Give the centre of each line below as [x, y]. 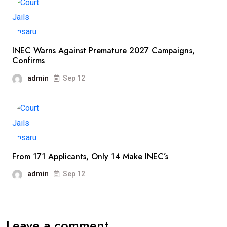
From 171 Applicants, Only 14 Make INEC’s [90, 157]
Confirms [28, 61]
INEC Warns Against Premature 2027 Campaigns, [103, 51]
